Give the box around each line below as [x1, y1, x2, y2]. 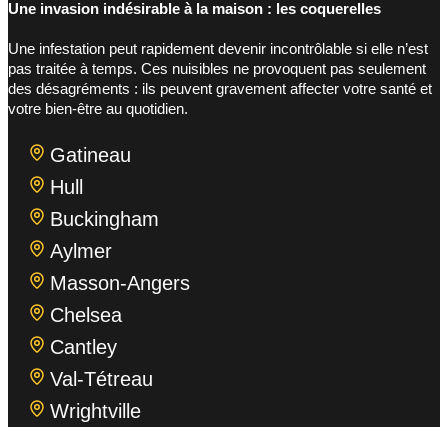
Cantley [50, 336, 117, 359]
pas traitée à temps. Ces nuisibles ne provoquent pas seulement [8, 61, 426, 78]
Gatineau [50, 144, 131, 167]
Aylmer [50, 240, 112, 263]
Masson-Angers [50, 272, 190, 295]
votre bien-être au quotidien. [8, 101, 188, 118]
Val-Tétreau [50, 368, 153, 391]
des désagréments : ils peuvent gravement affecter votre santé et [8, 81, 432, 98]
